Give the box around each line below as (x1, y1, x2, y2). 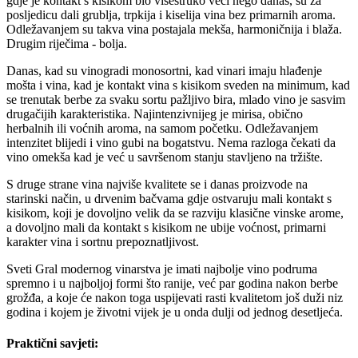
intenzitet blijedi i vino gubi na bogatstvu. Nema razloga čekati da (6, 136, 336, 150)
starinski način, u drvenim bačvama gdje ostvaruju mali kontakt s (6, 192, 332, 206)
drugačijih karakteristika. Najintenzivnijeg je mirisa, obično (6, 107, 303, 121)
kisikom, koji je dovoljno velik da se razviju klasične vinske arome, (6, 206, 344, 221)
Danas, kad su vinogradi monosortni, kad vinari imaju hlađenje (6, 64, 322, 78)
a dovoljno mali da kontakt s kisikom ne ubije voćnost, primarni (6, 221, 326, 235)
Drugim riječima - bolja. (6, 37, 127, 51)
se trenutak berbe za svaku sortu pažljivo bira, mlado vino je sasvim (6, 93, 345, 107)
